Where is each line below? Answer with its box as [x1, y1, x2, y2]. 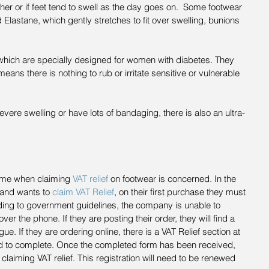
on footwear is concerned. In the [108, 173, 238, 185]
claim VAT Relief [52, 186, 114, 198]
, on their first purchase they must [114, 186, 248, 198]
